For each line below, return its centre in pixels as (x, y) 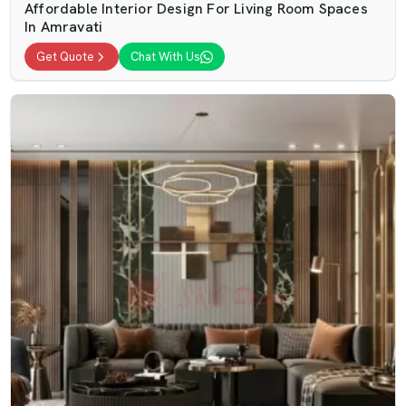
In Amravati (64, 27)
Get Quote (65, 57)
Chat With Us (165, 57)
